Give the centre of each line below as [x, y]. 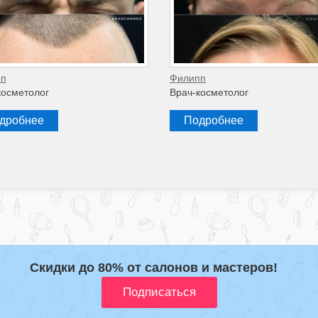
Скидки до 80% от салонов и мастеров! [154, 268]
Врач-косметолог [209, 93]
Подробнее [214, 121]
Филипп [188, 78]
